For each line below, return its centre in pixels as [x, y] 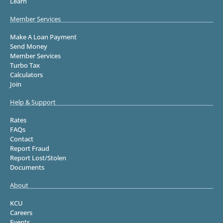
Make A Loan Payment [43, 37]
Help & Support [33, 102]
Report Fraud [30, 148]
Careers [21, 212]
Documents [27, 167]
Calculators [26, 74]
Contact [22, 139]
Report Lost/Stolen [38, 158]
